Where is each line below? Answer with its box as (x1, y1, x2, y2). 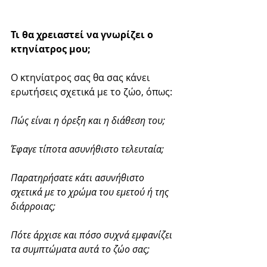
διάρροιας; (11, 199, 55, 213)
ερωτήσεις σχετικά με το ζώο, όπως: (11, 85, 172, 98)
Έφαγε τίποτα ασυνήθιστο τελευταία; (11, 142, 164, 156)
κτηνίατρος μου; (11, 42, 91, 55)
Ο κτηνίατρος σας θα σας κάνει (11, 70, 152, 84)
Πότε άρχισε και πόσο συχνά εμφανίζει (11, 228, 175, 241)
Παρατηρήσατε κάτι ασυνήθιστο (11, 170, 147, 184)
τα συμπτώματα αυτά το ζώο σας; (11, 242, 150, 256)
